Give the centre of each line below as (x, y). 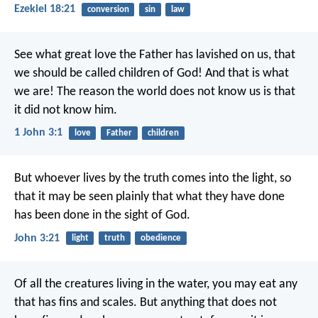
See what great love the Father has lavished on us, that (155, 55)
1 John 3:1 (38, 133)
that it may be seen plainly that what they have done (149, 197)
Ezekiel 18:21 (45, 9)
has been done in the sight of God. (102, 216)
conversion (108, 9)
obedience (160, 238)
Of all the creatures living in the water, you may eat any (156, 284)
